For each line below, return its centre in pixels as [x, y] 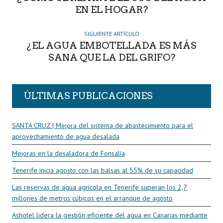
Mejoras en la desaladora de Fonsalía [68, 153]
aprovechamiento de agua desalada [66, 136]
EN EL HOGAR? [111, 9]
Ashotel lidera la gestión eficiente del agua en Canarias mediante [110, 215]
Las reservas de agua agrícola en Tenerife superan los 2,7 [100, 187]
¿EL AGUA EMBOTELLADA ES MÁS [111, 45]
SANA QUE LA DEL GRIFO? [111, 57]
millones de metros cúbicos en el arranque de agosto [92, 198]
